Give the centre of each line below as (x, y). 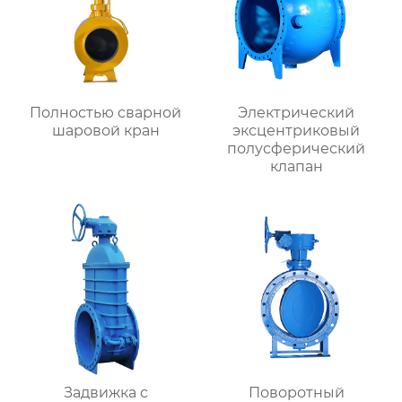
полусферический (297, 148)
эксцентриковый (297, 130)
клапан (296, 166)
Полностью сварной (106, 112)
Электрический (297, 112)
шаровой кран (105, 130)
